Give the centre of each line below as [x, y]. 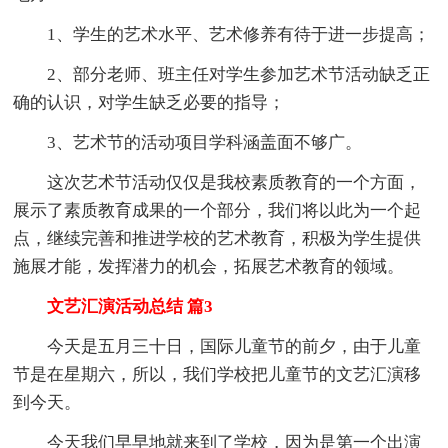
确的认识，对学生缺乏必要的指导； [149, 102]
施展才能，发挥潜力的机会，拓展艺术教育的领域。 [209, 266]
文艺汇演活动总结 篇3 [113, 306]
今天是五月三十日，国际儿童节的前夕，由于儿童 [217, 346]
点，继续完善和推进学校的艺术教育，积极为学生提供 [217, 238]
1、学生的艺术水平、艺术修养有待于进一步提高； [222, 34]
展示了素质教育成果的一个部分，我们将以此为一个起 [217, 210]
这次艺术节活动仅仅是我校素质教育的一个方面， [217, 182]
